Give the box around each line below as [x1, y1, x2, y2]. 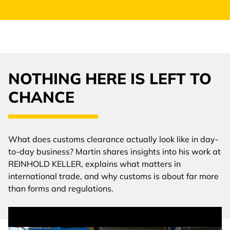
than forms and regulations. [8, 183, 113, 194]
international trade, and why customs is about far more [8, 170, 219, 181]
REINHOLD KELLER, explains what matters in [8, 158, 181, 169]
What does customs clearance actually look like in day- [8, 133, 219, 144]
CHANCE [8, 87, 74, 107]
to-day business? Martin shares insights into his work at [8, 146, 221, 157]
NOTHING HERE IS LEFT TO [8, 68, 212, 88]
